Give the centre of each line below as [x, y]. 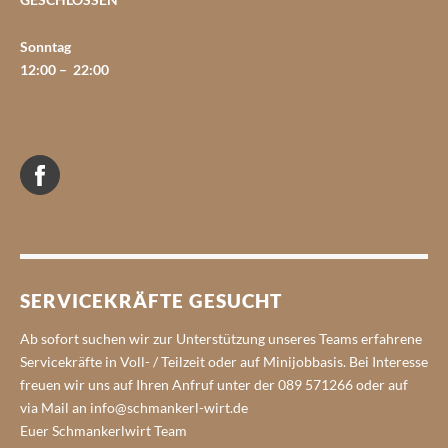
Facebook [89, 166]
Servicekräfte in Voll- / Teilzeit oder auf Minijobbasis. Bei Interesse [224, 361]
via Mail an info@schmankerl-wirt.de [134, 407]
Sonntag [45, 46]
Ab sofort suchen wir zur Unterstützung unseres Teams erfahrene [221, 338]
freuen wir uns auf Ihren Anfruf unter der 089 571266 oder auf [214, 384]
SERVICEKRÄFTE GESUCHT [151, 300]
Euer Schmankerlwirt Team [103, 430]
